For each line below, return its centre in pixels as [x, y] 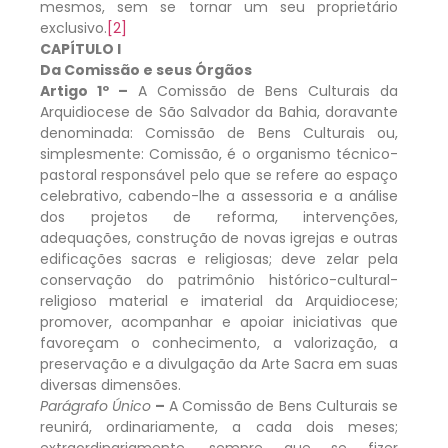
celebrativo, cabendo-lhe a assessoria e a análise [219, 195]
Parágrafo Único [96, 405]
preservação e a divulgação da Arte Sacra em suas [219, 363]
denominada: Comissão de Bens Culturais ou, [219, 132]
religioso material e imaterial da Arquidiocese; [219, 300]
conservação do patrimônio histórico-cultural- [219, 279]
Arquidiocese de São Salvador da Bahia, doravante [219, 111]
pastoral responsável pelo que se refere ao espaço [219, 174]
